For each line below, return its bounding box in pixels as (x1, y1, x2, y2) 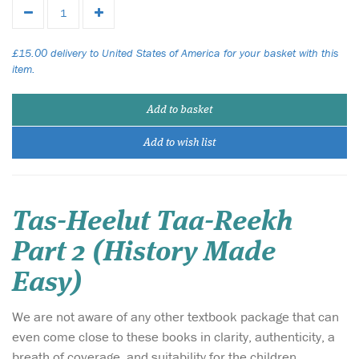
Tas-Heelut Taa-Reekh (12, 208, 292, 236)
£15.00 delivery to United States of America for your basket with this (12, 46, 338, 60)
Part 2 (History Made (12, 239, 276, 267)
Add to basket (147, 104, 212, 115)
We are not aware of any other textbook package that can (12, 308, 339, 325)
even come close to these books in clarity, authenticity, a (12, 328, 335, 345)
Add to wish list (143, 137, 216, 148)
